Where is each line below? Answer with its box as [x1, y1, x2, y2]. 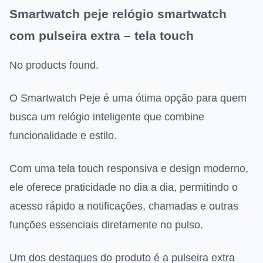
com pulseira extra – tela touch [9, 29, 194, 43]
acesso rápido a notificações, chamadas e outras [9, 200, 238, 213]
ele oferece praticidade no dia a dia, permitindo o [9, 181, 238, 194]
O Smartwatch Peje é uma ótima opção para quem [9, 92, 247, 104]
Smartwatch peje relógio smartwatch [9, 7, 227, 21]
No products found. [9, 59, 99, 72]
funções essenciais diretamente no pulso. [9, 219, 203, 231]
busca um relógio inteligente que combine [9, 111, 204, 123]
